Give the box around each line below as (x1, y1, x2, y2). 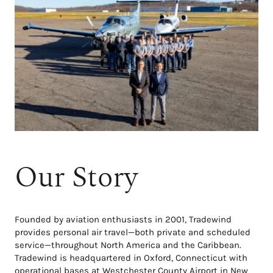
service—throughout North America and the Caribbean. (15, 239, 241, 250)
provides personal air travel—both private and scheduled (15, 226, 250, 238)
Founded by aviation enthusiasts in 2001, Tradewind (15, 213, 232, 225)
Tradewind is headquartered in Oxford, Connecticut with (15, 252, 247, 263)
